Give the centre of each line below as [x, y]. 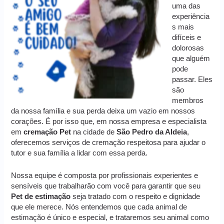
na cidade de [94, 132]
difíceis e [187, 38]
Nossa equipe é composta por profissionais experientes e [105, 175]
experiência [191, 17]
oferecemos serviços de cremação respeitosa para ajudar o [108, 143]
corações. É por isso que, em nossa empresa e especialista [109, 122]
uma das [186, 6]
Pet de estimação [41, 196]
